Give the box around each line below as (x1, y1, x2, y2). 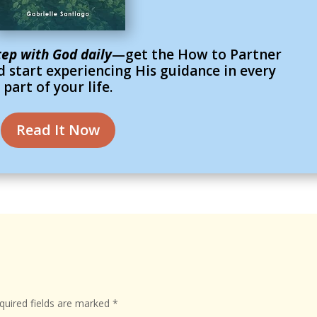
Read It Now (16, 120, 100, 139)
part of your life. (4, 78, 113, 97)
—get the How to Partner (111, 45, 282, 64)
